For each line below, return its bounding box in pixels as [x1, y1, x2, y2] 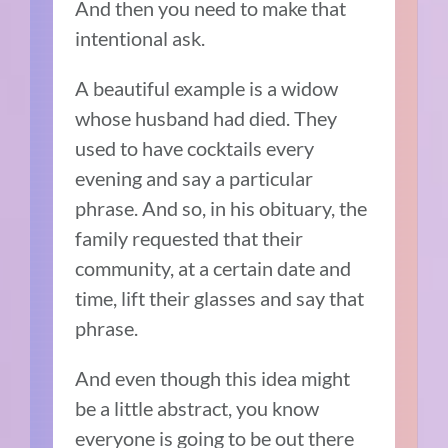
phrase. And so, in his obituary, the [75, 196, 368, 221]
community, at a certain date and [75, 256, 352, 281]
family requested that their [75, 226, 304, 251]
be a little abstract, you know [75, 396, 320, 421]
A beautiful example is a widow [75, 76, 339, 101]
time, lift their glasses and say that [75, 286, 365, 311]
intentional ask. [75, 26, 210, 51]
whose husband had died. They [75, 106, 338, 131]
